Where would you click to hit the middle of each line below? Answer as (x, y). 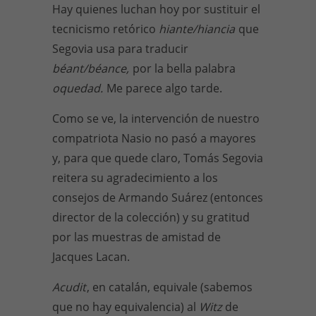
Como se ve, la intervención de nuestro (156, 119)
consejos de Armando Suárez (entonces (158, 197)
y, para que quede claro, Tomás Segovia (158, 158)
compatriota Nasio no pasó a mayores (154, 138)
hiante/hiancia (198, 29)
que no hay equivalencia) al (126, 307)
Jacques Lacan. (91, 257)
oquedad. (79, 88)
